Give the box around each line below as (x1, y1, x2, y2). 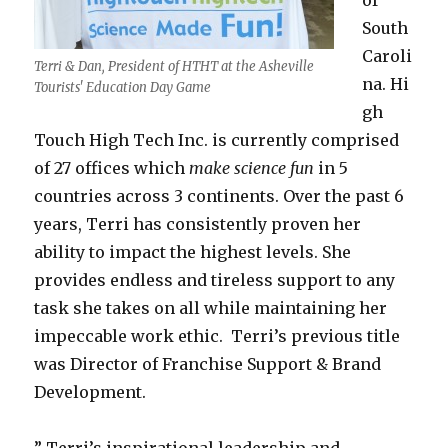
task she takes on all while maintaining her (34, 298, 388, 318)
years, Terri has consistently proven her (34, 214, 362, 234)
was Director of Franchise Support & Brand (34, 354, 382, 374)
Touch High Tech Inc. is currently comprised (34, 130, 400, 150)
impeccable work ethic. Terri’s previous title (34, 326, 401, 346)
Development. (34, 382, 147, 402)
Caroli (362, 46, 413, 66)
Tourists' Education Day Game (34, 79, 212, 96)
